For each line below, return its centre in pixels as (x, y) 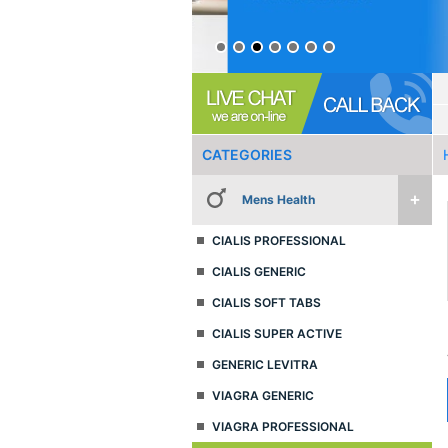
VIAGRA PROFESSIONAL (283, 426)
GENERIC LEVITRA (265, 364)
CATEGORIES (247, 154)
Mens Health (278, 199)
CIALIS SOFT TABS (266, 302)
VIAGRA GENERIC (263, 395)
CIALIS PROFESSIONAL (279, 240)
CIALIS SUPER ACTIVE (277, 333)
